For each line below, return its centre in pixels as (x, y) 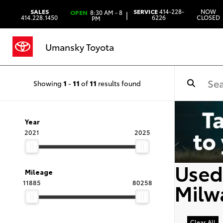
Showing (48, 83)
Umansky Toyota (80, 47)
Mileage (39, 172)
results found (119, 83)
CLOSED (209, 17)
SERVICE (145, 11)
